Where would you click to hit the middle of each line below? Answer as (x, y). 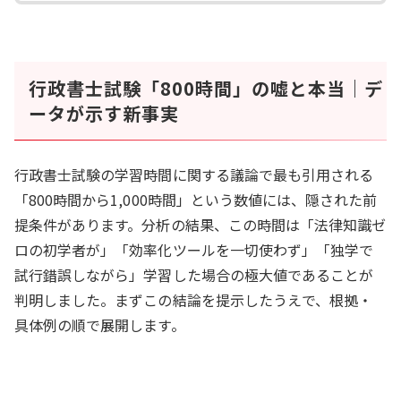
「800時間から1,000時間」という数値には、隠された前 (196, 200)
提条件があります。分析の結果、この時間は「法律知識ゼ (200, 225)
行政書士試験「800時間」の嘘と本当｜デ (206, 88)
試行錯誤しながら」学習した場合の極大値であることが (194, 275)
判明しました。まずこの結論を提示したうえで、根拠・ (194, 300)
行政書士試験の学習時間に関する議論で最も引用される (194, 175)
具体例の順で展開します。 (100, 325)
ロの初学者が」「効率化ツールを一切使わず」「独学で (194, 250)
